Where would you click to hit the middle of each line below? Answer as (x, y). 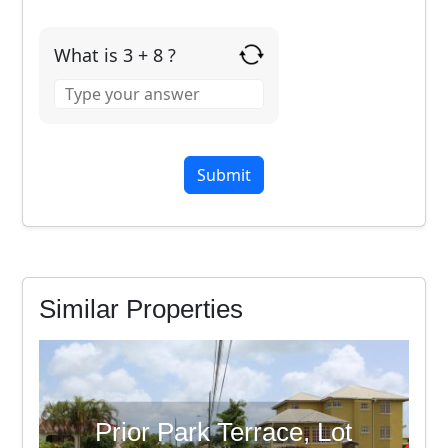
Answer (82, 79)
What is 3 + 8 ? (115, 54)
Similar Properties (141, 308)
